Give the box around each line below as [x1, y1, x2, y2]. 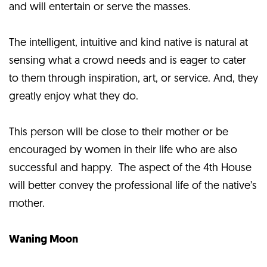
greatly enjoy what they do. [9, 91, 138, 103]
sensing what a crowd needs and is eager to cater [9, 55, 246, 67]
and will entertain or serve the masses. [9, 1, 191, 13]
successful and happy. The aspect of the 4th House [9, 162, 252, 174]
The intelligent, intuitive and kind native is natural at [9, 37, 248, 49]
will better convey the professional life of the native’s [9, 180, 257, 192]
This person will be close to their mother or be [9, 126, 228, 138]
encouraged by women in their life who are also [9, 144, 237, 156]
